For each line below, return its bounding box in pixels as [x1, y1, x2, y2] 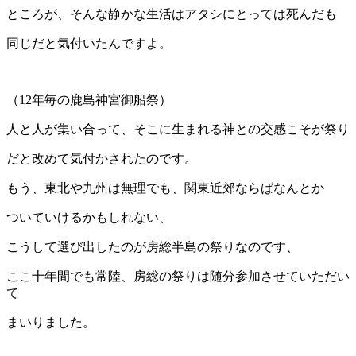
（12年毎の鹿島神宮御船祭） [6, 93, 172, 107]
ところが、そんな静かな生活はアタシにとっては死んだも [6, 7, 337, 21]
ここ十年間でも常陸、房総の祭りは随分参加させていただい [6, 269, 350, 284]
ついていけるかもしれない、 [6, 211, 172, 225]
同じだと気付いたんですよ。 [6, 37, 172, 51]
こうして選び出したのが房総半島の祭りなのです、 [6, 240, 299, 254]
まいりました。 [6, 315, 95, 330]
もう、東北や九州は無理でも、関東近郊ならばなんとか [6, 181, 324, 195]
